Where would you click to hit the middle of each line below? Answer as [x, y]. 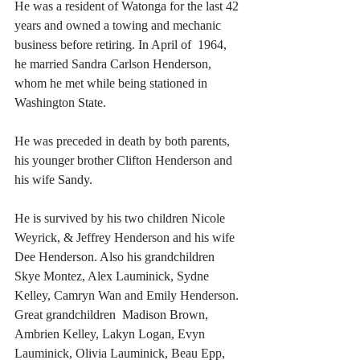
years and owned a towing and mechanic [119, 26]
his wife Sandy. [53, 180]
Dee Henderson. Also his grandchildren [116, 257]
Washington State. [60, 103]
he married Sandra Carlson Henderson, [115, 64]
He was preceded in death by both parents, [124, 141]
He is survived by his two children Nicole [121, 219]
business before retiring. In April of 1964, [122, 45]
